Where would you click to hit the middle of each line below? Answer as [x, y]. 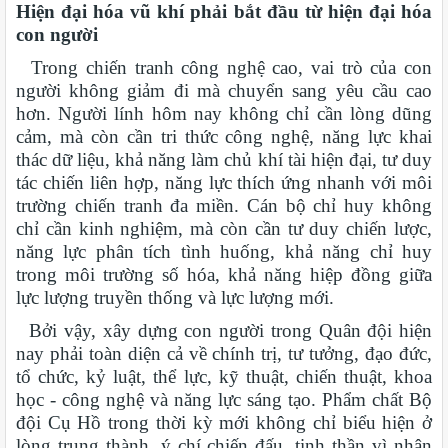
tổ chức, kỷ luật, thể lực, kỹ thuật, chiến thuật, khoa [224, 377]
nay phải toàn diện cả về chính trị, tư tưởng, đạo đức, [224, 354]
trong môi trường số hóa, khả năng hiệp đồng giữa [224, 275]
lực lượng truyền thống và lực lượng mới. [175, 298]
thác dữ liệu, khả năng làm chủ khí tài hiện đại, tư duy [224, 160]
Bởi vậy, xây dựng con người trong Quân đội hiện [224, 331]
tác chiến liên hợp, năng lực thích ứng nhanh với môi [224, 183]
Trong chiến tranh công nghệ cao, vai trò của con [224, 68]
